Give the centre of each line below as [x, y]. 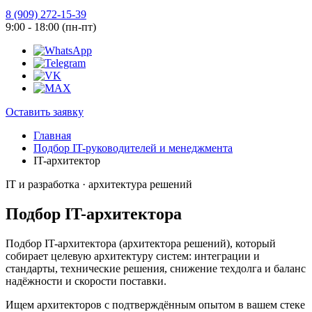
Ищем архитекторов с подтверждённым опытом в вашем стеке [155, 304]
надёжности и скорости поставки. [86, 281]
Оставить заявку [45, 112]
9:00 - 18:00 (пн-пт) [51, 27]
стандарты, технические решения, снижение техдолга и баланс [156, 268]
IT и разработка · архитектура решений [99, 184]
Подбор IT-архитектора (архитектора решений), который [141, 243]
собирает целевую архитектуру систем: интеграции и [133, 256]
